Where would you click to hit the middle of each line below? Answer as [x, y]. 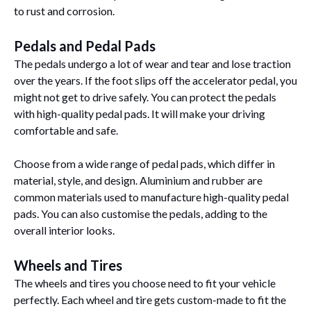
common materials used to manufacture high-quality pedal [151, 196]
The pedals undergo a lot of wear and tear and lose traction [152, 63]
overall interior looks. [65, 230]
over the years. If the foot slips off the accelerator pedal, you [155, 80]
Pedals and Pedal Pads [86, 45]
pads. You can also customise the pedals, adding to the [141, 213]
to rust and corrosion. [65, 10]
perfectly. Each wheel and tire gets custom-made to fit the [150, 299]
